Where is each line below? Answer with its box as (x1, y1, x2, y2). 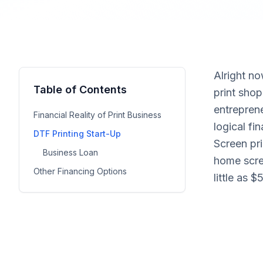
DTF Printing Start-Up (33, 129, 121, 139)
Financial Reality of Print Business (33, 110, 161, 120)
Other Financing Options (33, 166, 127, 176)
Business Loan (43, 147, 98, 157)
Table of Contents (33, 83, 127, 96)
